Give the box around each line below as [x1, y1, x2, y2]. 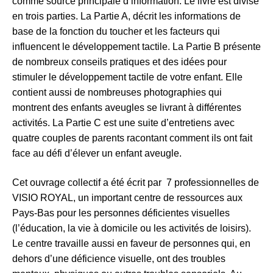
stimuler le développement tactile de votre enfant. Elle [12, 71, 243, 82]
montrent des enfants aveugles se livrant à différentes [12, 102, 241, 113]
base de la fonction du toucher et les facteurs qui [12, 26, 220, 37]
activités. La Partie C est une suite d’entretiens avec [12, 117, 235, 128]
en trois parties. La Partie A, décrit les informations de [12, 10, 241, 21]
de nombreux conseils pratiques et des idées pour [12, 56, 227, 67]
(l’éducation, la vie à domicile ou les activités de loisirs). [12, 222, 251, 233]
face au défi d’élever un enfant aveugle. [12, 147, 182, 158]
